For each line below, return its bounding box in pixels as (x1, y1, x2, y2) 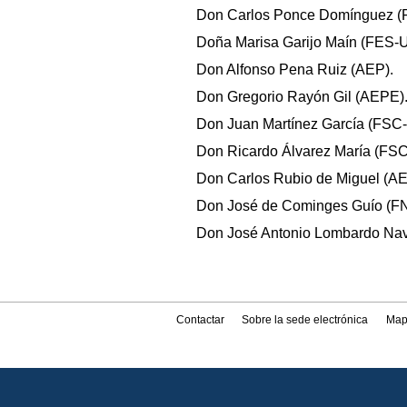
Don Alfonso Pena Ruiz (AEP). (196, 62, 393, 78)
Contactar (176, 313, 225, 327)
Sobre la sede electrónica (242, 313, 369, 327)
